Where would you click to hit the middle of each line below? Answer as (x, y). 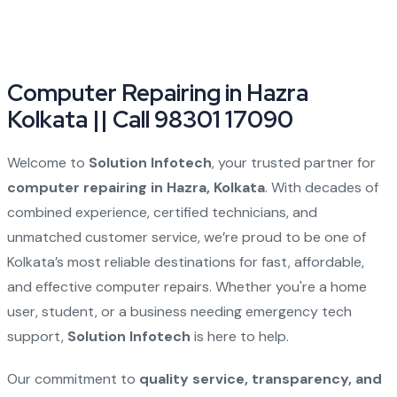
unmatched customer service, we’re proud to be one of (186, 237)
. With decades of (321, 187)
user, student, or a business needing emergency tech (179, 311)
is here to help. (239, 336)
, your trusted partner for (293, 163)
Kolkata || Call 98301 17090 (150, 120)
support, (37, 336)
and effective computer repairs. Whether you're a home (187, 287)
